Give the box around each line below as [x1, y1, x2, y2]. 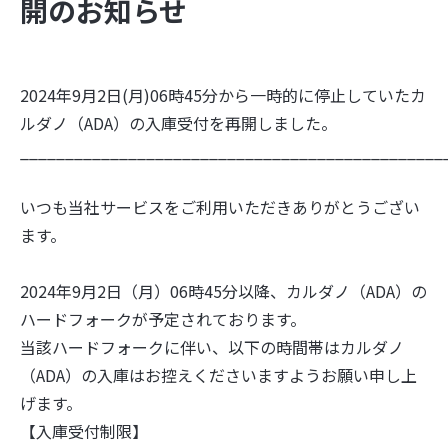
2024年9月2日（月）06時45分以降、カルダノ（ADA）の [20, 279, 427, 303]
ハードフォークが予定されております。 [20, 307, 306, 331]
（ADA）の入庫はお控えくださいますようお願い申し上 [20, 363, 417, 387]
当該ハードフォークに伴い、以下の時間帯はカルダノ [20, 335, 404, 359]
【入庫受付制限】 [20, 419, 148, 443]
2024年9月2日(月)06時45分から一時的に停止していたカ [20, 83, 426, 107]
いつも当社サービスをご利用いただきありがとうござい [20, 195, 420, 219]
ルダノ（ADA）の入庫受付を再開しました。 [20, 111, 337, 135]
